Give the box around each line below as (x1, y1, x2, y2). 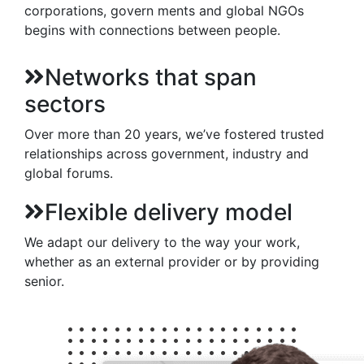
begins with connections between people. (24, 22, 280, 38)
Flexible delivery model (45, 198, 292, 226)
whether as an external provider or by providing (24, 253, 319, 270)
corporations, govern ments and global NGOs (24, 2, 304, 19)
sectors (24, 90, 106, 118)
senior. (24, 273, 64, 289)
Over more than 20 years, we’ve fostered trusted (24, 126, 324, 142)
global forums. (24, 165, 113, 181)
